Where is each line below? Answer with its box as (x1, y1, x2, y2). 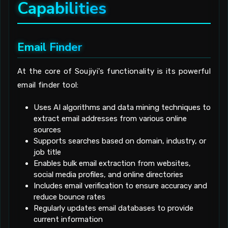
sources (34, 125, 61, 135)
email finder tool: (17, 80, 79, 90)
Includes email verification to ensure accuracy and (34, 181, 207, 191)
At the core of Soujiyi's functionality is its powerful (17, 67, 211, 76)
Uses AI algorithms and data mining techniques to (34, 103, 211, 112)
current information (34, 215, 103, 224)
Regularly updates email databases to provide (34, 204, 193, 213)
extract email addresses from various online (34, 114, 187, 124)
